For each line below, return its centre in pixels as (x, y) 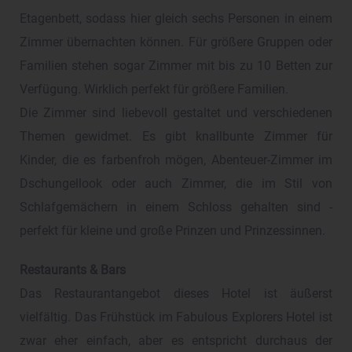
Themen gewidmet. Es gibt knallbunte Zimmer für (176, 137)
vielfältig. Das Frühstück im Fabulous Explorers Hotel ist (176, 318)
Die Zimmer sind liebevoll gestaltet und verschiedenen (176, 114)
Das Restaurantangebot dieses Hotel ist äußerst (176, 294)
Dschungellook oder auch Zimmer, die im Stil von (176, 184)
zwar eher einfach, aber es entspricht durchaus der (176, 341)
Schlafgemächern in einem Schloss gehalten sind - (176, 208)
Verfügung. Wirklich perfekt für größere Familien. (154, 90)
